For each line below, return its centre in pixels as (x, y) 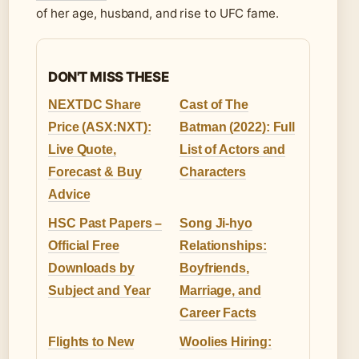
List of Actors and (233, 150)
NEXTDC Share (95, 105)
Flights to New (91, 342)
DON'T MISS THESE (109, 77)
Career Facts (218, 313)
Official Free (84, 246)
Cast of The (214, 105)
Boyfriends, (214, 268)
